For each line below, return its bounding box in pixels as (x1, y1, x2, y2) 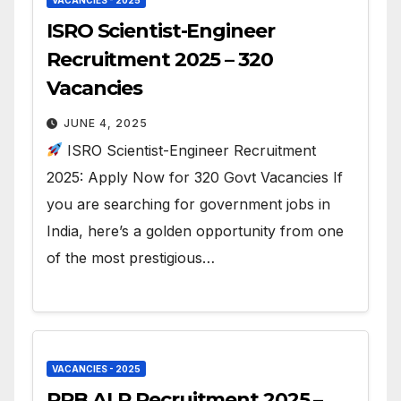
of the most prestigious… (47, 248, 215, 267)
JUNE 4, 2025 (64, 115, 148, 130)
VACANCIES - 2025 (52, 363, 141, 375)
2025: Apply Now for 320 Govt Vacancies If (47, 167, 343, 186)
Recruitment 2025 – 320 (47, 47, 273, 72)
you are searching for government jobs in (47, 194, 330, 213)
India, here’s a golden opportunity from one (47, 221, 344, 240)
